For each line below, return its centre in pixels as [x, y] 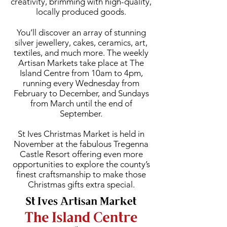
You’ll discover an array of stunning [81, 32]
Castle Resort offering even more [81, 154]
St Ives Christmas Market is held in [81, 134]
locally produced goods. [81, 12]
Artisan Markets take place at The [81, 63]
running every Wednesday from [81, 83]
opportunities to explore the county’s [81, 164]
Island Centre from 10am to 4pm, [81, 73]
